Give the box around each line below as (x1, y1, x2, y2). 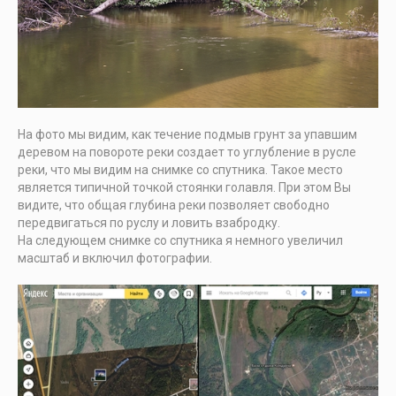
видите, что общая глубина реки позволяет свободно (18, 198, 330, 213)
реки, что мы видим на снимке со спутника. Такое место (18, 163, 343, 178)
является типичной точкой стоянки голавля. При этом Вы (18, 180, 351, 195)
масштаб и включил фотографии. (18, 251, 212, 266)
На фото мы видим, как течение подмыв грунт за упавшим (18, 127, 357, 142)
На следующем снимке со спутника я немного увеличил (18, 233, 343, 248)
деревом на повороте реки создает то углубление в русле (18, 145, 356, 160)
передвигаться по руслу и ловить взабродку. (18, 216, 280, 231)
